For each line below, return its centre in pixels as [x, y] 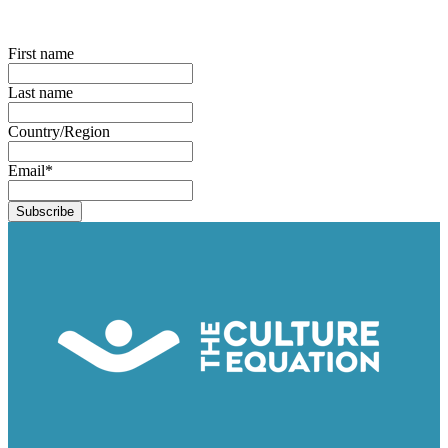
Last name [40, 92]
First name [41, 53]
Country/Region [59, 131]
